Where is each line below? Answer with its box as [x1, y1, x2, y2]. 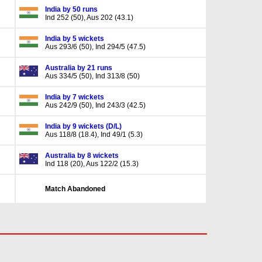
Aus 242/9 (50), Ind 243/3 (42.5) [44, 101, 146, 109]
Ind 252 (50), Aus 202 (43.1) [44, 13, 133, 22]
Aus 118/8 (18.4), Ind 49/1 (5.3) [44, 130, 143, 139]
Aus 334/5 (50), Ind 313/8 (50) [44, 72, 140, 80]
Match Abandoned [44, 185, 105, 193]
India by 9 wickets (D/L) [44, 122, 122, 130]
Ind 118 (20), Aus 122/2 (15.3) [44, 160, 139, 168]
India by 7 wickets [44, 93, 104, 101]
